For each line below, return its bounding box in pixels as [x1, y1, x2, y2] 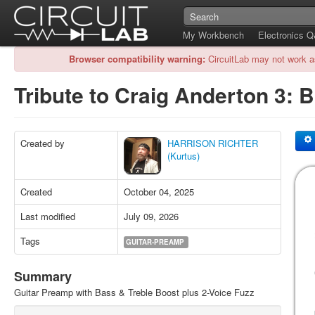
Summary [14, 267, 72, 285]
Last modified [20, 210, 75, 223]
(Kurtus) [167, 149, 200, 162]
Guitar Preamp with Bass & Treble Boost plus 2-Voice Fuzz [14, 285, 255, 299]
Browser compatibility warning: [69, 52, 205, 65]
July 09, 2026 [124, 210, 179, 223]
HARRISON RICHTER [167, 136, 258, 150]
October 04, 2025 [124, 185, 194, 198]
